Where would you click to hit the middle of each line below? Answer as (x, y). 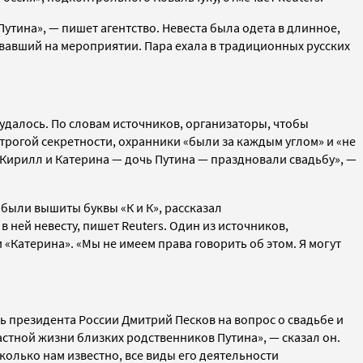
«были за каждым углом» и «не (269, 141)
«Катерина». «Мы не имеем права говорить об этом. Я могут (173, 243)
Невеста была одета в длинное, (251, 27)
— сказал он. (305, 337)
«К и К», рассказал (171, 207)
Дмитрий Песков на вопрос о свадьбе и (233, 319)
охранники (151, 141)
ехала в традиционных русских (263, 45)
